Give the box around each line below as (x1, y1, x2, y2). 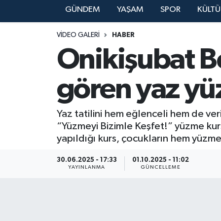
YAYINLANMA (68, 165, 106, 170)
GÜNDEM (65, 5, 100, 14)
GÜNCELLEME (140, 165, 181, 170)
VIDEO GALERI (56, 32, 100, 39)
